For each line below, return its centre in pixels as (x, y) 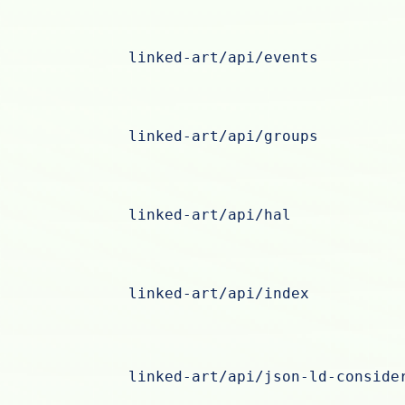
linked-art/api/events (224, 58)
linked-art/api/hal (210, 215)
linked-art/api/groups (224, 137)
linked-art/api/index (219, 294)
